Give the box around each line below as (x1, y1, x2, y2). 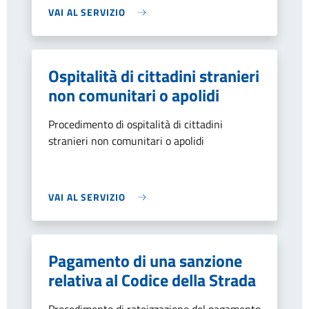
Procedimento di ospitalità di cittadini (48, 116, 223, 132)
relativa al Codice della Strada (48, 268, 256, 292)
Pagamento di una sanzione (48, 248, 242, 273)
